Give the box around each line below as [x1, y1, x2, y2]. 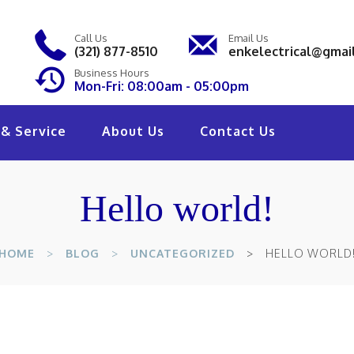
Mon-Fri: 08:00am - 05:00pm [73, 78, 249, 94]
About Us [102, 123, 164, 139]
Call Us [73, 32, 107, 44]
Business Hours [73, 66, 149, 79]
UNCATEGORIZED [130, 247, 235, 260]
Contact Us [200, 123, 276, 139]
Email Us [228, 32, 269, 44]
